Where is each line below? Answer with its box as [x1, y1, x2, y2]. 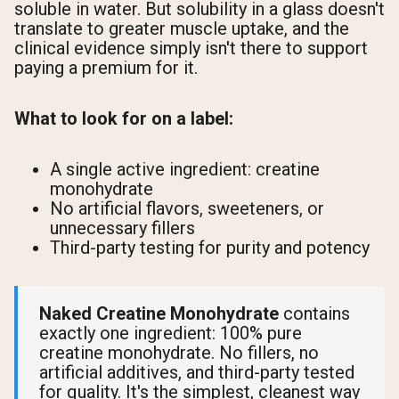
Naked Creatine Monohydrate [39, 302, 279, 324]
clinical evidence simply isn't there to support [14, 37, 368, 59]
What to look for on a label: [14, 107, 233, 129]
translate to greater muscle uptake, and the [14, 17, 349, 39]
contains [279, 302, 350, 324]
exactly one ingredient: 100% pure [39, 322, 302, 344]
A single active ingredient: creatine [50, 158, 320, 180]
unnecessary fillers [50, 216, 195, 239]
